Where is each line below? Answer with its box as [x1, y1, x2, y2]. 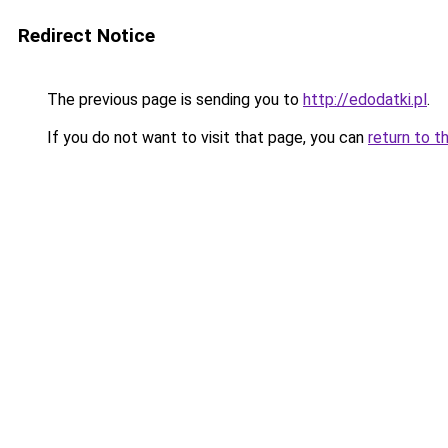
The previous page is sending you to [43, 90, 303, 109]
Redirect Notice [18, 24, 155, 47]
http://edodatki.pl [303, 90, 427, 109]
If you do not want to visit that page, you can [43, 128, 368, 147]
